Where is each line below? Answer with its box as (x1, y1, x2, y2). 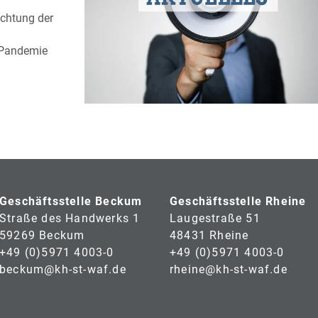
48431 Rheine (170, 228, 249, 242)
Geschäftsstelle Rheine (170, 194, 307, 208)
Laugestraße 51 (170, 211, 261, 225)
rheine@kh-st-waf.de (170, 262, 287, 276)
